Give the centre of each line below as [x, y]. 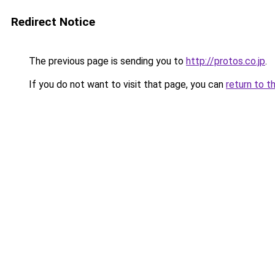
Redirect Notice [53, 22]
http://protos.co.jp [226, 61]
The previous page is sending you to [106, 61]
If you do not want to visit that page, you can [126, 84]
